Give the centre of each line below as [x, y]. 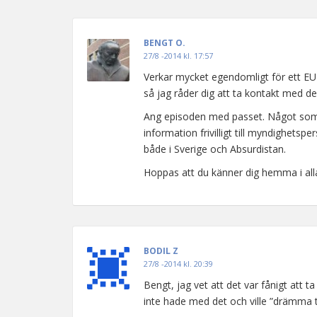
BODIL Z [161, 251]
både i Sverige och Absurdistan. [215, 149]
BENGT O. [165, 43]
